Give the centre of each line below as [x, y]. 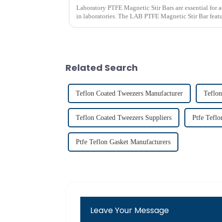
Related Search [102, 68]
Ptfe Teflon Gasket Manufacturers [123, 142]
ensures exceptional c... [107, 25]
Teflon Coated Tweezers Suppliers [124, 118]
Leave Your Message [130, 211]
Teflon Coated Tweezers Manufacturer [129, 93]
